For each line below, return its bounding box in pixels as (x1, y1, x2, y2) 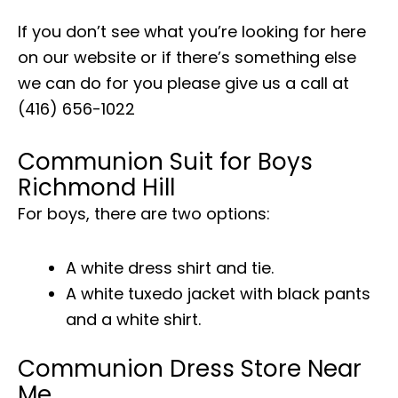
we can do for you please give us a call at (18, 71, 349, 94)
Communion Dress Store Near (18, 352, 362, 385)
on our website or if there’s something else (18, 45, 356, 68)
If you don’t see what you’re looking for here (18, 20, 366, 43)
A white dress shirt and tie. (66, 256, 274, 279)
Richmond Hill (18, 171, 175, 204)
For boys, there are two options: (18, 203, 270, 226)
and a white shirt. (66, 307, 201, 330)
